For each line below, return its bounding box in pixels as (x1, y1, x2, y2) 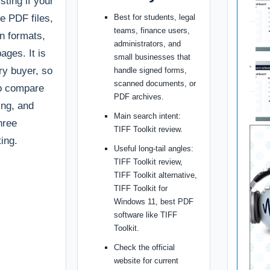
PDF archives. (114, 92, 165, 101)
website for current (114, 256, 179, 265)
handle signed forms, (114, 65, 187, 75)
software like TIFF (114, 210, 178, 219)
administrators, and (114, 39, 181, 48)
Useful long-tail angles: (114, 143, 194, 153)
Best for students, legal (114, 12, 196, 22)
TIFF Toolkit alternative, (114, 170, 198, 180)
